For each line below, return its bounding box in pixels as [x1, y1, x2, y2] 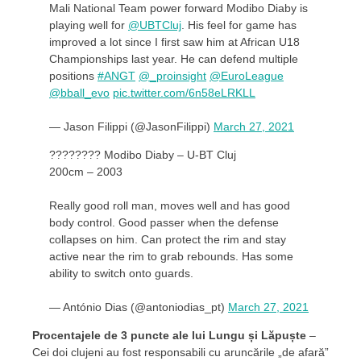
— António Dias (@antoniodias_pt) [49, 300, 228, 313]
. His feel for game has [181, 18, 297, 31]
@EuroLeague [210, 68, 284, 82]
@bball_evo [49, 85, 110, 99]
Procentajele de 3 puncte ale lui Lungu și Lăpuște [32, 328, 306, 342]
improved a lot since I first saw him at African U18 [49, 35, 300, 48]
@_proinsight [139, 68, 206, 82]
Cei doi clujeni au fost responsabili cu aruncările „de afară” [32, 345, 329, 359]
